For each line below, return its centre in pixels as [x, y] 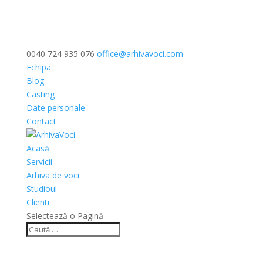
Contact [41, 121]
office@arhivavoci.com [140, 54]
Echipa [38, 67]
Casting [40, 94]
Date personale [55, 108]
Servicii [39, 162]
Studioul [41, 189]
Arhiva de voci [53, 175]
